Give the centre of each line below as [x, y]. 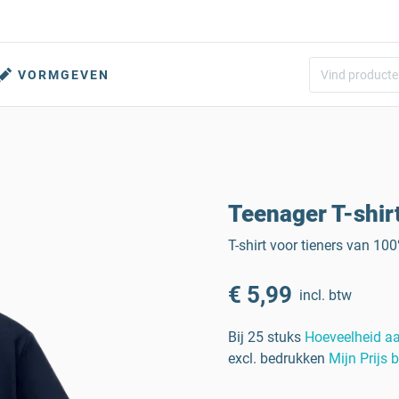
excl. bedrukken [277, 358]
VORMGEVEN [64, 75]
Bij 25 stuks [265, 337]
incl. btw [326, 295]
